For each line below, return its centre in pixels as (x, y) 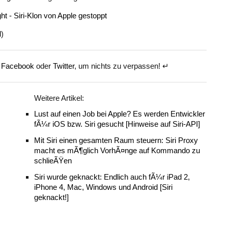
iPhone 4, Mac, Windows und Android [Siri (103, 187)
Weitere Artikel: (59, 98)
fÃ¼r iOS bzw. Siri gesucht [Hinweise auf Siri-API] (117, 124)
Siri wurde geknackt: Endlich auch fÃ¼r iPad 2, (112, 177)
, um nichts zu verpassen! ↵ (122, 66)
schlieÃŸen (53, 161)
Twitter (64, 66)
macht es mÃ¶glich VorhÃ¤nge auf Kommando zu (117, 150)
